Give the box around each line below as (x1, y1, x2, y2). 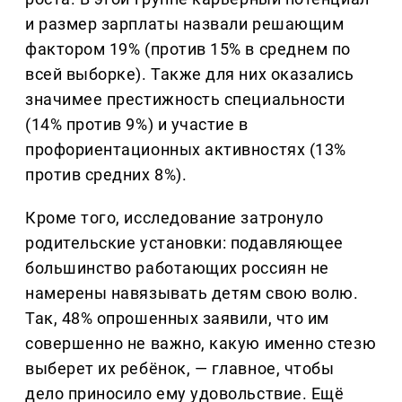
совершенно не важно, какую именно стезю (25, 333, 377, 353)
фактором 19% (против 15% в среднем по (25, 39, 351, 58)
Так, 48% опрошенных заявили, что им (25, 308, 329, 328)
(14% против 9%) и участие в (25, 114, 249, 134)
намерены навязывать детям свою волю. (25, 283, 359, 302)
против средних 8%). (25, 164, 188, 184)
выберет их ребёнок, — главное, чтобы (25, 358, 335, 378)
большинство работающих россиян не (25, 258, 329, 277)
